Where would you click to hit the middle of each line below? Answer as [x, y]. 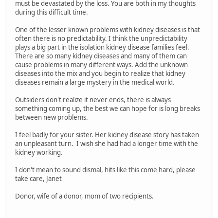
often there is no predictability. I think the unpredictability [101, 39]
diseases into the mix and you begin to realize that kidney [100, 74]
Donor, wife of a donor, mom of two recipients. [84, 196]
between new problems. [52, 118]
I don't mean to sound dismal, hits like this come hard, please [105, 170]
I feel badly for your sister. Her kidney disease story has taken [107, 135]
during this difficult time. [52, 12]
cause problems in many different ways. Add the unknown [101, 65]
